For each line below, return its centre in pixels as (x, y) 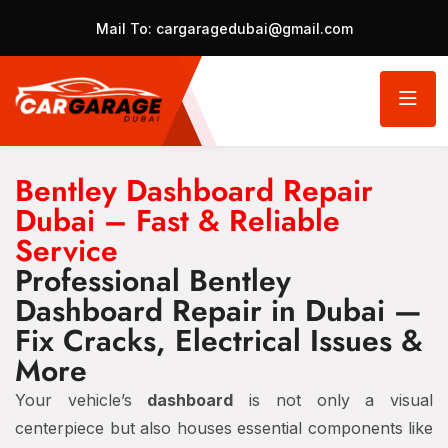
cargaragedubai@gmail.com (252, 28)
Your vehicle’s (81, 400)
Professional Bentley (153, 280)
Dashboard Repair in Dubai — (218, 310)
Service (66, 250)
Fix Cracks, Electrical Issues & (219, 340)
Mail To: (123, 28)
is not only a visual (333, 400)
